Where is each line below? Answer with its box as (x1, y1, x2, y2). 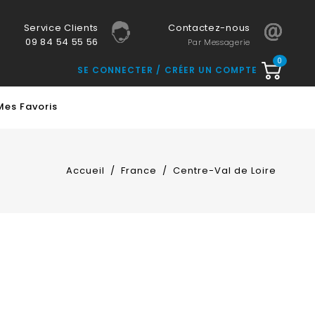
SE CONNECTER (77, 64, 156, 76)
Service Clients (23, 21, 99, 34)
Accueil (65, 164, 105, 177)
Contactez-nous (168, 21, 250, 34)
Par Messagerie (188, 37, 250, 48)
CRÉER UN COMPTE (165, 64, 257, 76)
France (120, 164, 157, 177)
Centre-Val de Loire (172, 164, 276, 177)
